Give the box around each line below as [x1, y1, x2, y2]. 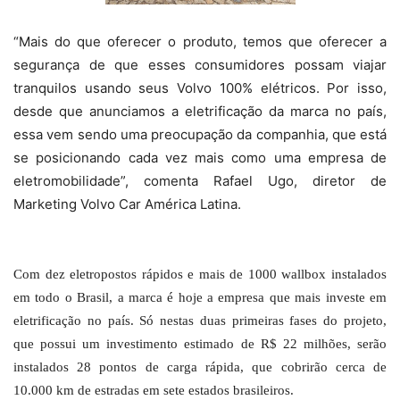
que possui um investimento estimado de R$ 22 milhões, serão [13, 336, 387, 351]
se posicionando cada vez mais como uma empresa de [13, 148, 387, 166]
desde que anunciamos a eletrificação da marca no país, [13, 102, 387, 120]
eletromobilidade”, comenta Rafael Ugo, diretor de [13, 171, 387, 189]
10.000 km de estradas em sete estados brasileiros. [13, 382, 294, 397]
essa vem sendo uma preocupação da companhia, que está [13, 125, 387, 143]
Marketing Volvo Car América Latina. [13, 195, 241, 212]
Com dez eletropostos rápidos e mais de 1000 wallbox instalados [13, 266, 387, 281]
